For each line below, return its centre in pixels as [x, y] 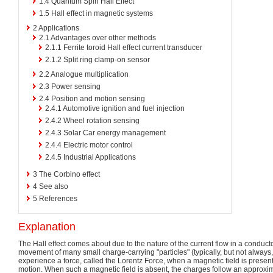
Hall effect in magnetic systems [102, 13]
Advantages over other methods [103, 37]
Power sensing [76, 86]
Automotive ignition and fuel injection [124, 108]
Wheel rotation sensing [101, 120]
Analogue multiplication [90, 74]
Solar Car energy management [115, 133]
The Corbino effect [69, 174]
